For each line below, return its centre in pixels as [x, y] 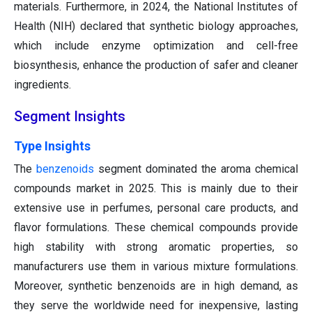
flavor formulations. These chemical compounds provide [156, 228]
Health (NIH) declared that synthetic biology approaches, [156, 26]
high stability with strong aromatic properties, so [156, 247]
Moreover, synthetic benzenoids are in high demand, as [156, 286]
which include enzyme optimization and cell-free [156, 46]
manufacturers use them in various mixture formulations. [156, 267]
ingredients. [42, 85]
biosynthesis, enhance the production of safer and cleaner [156, 65]
